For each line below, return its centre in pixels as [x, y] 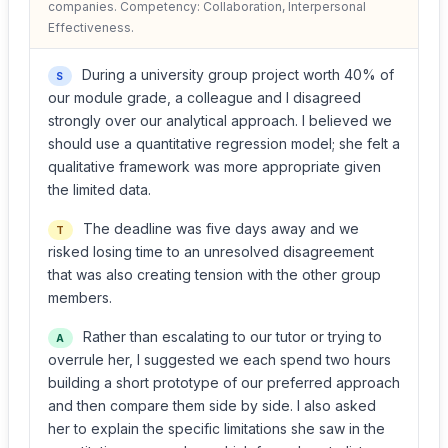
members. [80, 297]
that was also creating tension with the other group [214, 274]
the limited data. [99, 189]
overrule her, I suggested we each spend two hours [219, 359]
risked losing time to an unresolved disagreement [211, 251]
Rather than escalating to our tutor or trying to [230, 336]
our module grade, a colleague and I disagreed [204, 97]
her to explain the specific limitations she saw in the [216, 428]
